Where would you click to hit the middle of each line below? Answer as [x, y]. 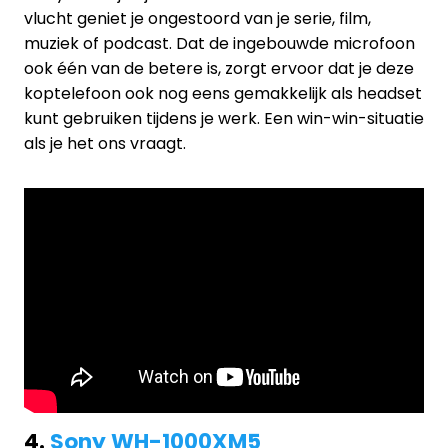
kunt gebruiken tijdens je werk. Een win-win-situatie [224, 118]
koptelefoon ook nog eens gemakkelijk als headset [223, 93]
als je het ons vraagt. [105, 143]
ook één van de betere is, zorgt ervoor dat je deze [219, 68]
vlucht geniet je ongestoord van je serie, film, [197, 18]
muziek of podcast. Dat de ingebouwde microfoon [219, 43]
